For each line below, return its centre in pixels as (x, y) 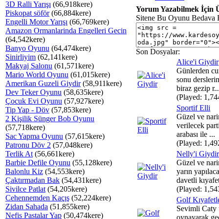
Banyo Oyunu (27, 48)
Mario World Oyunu (37, 75)
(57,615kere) (84, 136)
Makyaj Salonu (29, 66)
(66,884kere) (70, 13)
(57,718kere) (25, 127)
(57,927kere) (83, 101)
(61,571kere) (73, 66)
